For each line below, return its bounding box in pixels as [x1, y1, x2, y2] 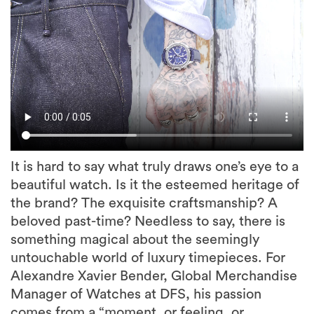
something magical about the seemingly [11, 233, 259, 247]
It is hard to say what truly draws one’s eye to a [11, 160, 299, 175]
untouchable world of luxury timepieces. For [11, 251, 285, 266]
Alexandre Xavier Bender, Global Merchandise [11, 269, 297, 284]
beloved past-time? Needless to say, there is [11, 214, 285, 229]
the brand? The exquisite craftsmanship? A [11, 196, 278, 211]
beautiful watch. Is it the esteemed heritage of [11, 178, 299, 193]
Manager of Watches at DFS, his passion [11, 287, 261, 302]
